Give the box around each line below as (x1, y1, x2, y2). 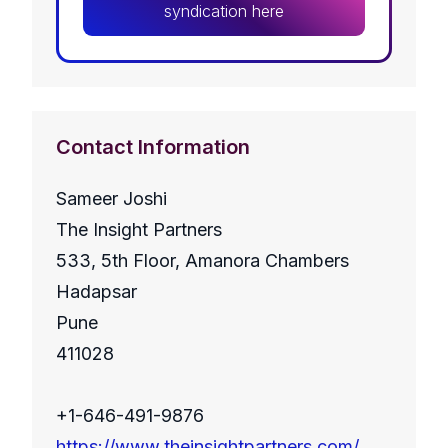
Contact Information (56, 135, 250, 160)
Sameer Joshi (56, 188, 167, 210)
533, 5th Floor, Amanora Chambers (56, 250, 349, 272)
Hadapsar (56, 281, 137, 303)
